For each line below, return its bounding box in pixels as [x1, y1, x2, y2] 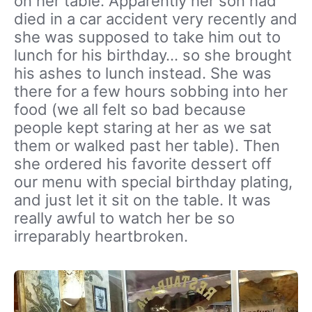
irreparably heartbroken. [14, 227, 188, 245]
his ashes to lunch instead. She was [14, 64, 272, 82]
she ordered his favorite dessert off [14, 155, 272, 173]
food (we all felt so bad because [14, 100, 246, 118]
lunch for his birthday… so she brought [14, 46, 292, 64]
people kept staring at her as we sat [14, 118, 272, 136]
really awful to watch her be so [14, 209, 235, 227]
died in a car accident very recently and [14, 10, 297, 28]
